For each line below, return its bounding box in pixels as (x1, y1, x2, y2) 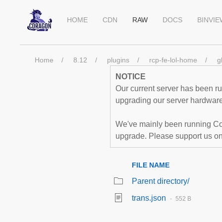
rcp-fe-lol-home (149, 56, 197, 64)
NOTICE (115, 72, 146, 81)
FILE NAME (132, 161, 169, 169)
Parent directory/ (132, 177, 189, 185)
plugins (107, 56, 129, 64)
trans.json (132, 194, 166, 202)
